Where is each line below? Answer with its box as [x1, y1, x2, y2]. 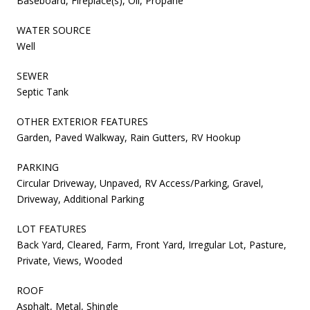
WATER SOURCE [17, 24, 91, 37]
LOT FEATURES [17, 222, 86, 236]
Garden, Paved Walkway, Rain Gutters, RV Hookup [17, 131, 241, 145]
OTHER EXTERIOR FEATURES [17, 115, 148, 129]
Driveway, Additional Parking [17, 192, 144, 206]
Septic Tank [17, 85, 69, 99]
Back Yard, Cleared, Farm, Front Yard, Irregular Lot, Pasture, [17, 238, 286, 252]
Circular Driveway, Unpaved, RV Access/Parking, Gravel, [17, 176, 264, 190]
